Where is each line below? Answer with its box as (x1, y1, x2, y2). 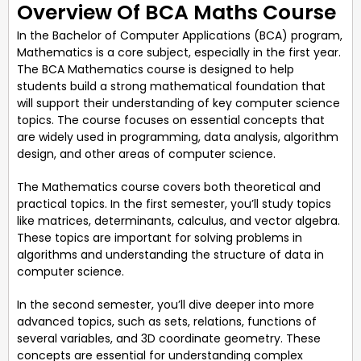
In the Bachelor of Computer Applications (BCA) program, (17, 27, 342, 44)
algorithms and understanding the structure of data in (17, 246, 324, 263)
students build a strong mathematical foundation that (17, 77, 326, 94)
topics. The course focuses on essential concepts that (17, 111, 325, 128)
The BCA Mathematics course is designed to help (17, 60, 294, 77)
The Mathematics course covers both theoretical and (17, 178, 321, 195)
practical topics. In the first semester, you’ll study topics (17, 195, 331, 212)
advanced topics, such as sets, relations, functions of (17, 313, 317, 330)
